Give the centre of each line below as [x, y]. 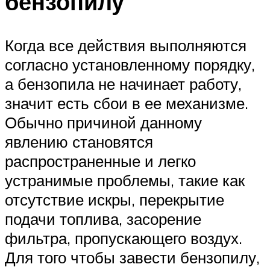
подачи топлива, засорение [103, 219]
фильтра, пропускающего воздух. [124, 238]
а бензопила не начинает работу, [123, 84]
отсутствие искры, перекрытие [115, 200]
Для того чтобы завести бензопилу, [132, 258]
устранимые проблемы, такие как [125, 181]
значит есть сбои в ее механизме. [127, 103]
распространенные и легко [100, 161]
